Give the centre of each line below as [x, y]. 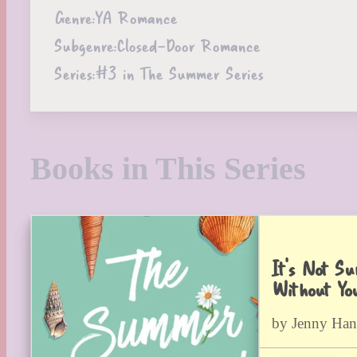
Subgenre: [85, 45]
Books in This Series [168, 169]
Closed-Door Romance [188, 45]
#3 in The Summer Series [179, 73]
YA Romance [136, 17]
